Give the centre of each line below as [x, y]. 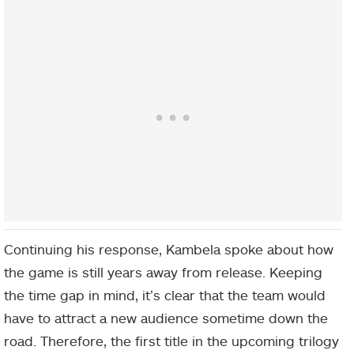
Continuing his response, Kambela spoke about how [169, 249]
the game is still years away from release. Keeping [163, 272]
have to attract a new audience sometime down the [166, 318]
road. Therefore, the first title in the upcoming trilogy [171, 341]
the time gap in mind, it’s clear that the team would [165, 295]
